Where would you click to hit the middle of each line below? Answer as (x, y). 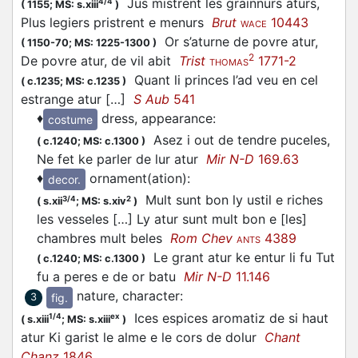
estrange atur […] (77, 99)
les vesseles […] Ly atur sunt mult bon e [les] (172, 219)
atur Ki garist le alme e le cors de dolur (143, 337)
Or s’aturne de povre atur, (237, 42)
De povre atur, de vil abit (100, 61)
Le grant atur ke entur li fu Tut (240, 258)
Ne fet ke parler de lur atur (121, 159)
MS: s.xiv (104, 201)
